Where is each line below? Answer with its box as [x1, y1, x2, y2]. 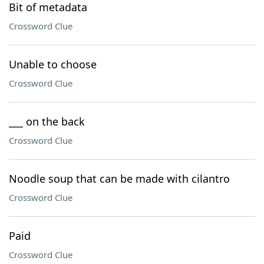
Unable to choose [9, 57, 97, 71]
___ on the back [9, 114, 85, 128]
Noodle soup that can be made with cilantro [9, 171, 230, 186]
